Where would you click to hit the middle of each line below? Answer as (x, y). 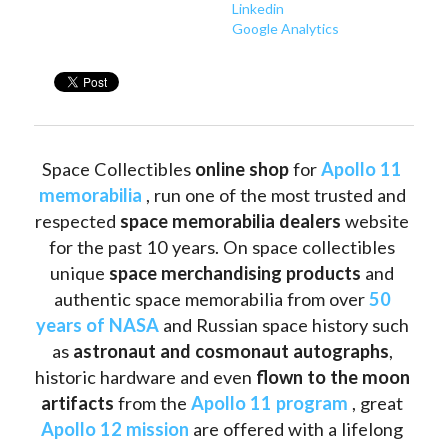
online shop (244, 168)
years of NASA (97, 324)
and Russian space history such (283, 324)
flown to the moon (332, 376)
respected (77, 220)
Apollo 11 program (269, 402)
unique (79, 272)
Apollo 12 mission (115, 428)
